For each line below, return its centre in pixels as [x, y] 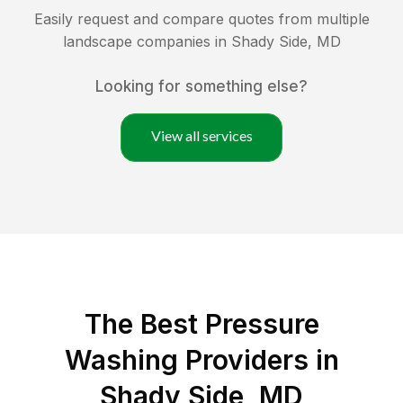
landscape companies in [147, 42]
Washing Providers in [201, 360]
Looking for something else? [201, 87]
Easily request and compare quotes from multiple [201, 19]
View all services [201, 136]
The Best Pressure [201, 324]
